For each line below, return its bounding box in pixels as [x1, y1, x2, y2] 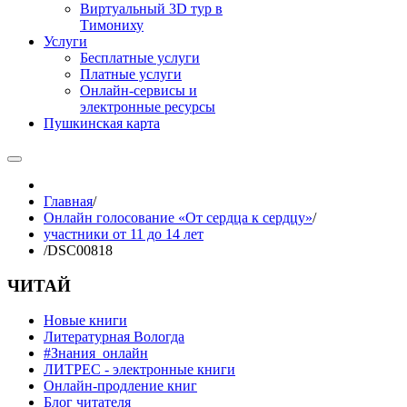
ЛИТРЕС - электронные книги [44, 362, 235, 378]
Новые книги [44, 313, 127, 329]
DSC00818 [47, 243, 113, 258]
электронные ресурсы [80, 99, 215, 114]
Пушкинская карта [44, 115, 160, 131]
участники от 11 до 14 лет [44, 226, 203, 242]
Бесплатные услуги [80, 50, 200, 65]
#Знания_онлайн [44, 345, 148, 362]
